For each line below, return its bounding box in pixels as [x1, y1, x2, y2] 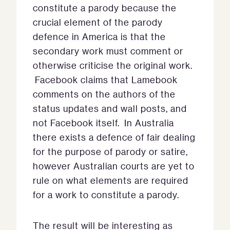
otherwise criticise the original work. [33, 60, 193, 71]
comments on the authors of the [33, 88, 176, 100]
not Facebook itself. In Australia [33, 117, 174, 128]
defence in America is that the [33, 31, 166, 42]
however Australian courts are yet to [33, 160, 195, 171]
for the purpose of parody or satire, [33, 146, 188, 157]
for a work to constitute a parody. [33, 189, 179, 200]
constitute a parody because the [33, 2, 177, 13]
